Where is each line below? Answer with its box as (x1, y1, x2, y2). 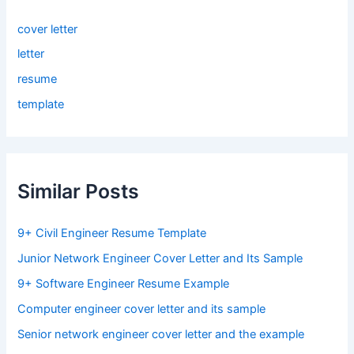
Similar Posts (17, 179, 140, 203)
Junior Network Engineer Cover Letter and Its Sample (17, 251, 303, 266)
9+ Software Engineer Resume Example (17, 277, 230, 292)
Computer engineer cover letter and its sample (17, 302, 269, 317)
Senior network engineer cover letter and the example (17, 327, 308, 342)
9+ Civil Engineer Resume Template (17, 226, 207, 241)
